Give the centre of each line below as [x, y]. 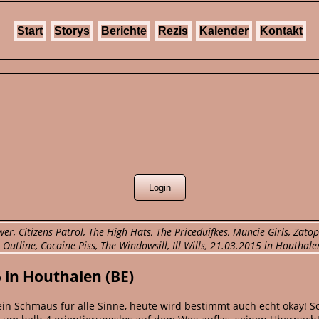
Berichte [124, 31]
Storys [72, 31]
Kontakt [281, 31]
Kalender [224, 31]
